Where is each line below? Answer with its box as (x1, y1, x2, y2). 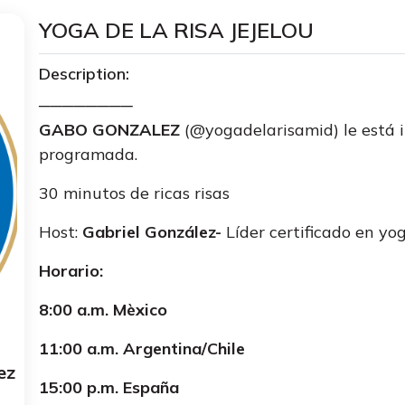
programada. (39, 144, 138, 165)
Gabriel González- (82, 221, 222, 242)
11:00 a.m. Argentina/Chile (39, 338, 246, 359)
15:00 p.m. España (39, 377, 180, 398)
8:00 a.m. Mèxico (39, 299, 173, 320)
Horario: (39, 260, 104, 281)
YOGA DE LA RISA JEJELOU (39, 16, 315, 43)
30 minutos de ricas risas (39, 183, 231, 203)
